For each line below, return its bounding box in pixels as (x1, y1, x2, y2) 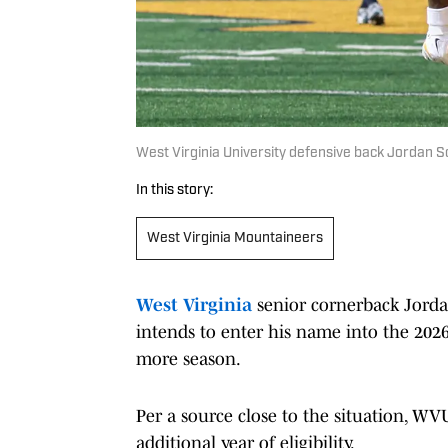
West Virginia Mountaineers (147, 230, 323, 246)
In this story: (136, 182, 213, 198)
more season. (136, 348, 241, 369)
